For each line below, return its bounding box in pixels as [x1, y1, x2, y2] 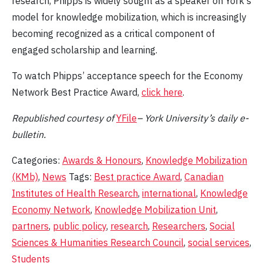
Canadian [184, 171, 224, 183]
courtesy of [66, 112, 114, 124]
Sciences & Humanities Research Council [12, 237, 184, 249]
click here [141, 86, 183, 99]
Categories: [12, 154, 62, 167]
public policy [53, 220, 106, 232]
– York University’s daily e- [137, 112, 248, 124]
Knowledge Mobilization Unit [95, 204, 216, 216]
